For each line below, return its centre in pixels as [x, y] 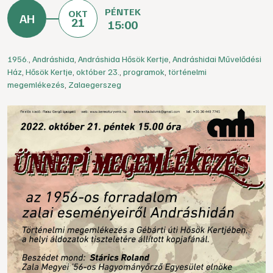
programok [144, 72]
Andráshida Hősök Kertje [123, 59]
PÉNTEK [123, 12]
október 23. [98, 72]
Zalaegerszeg [95, 84]
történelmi [187, 72]
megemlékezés [36, 84]
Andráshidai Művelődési [217, 59]
